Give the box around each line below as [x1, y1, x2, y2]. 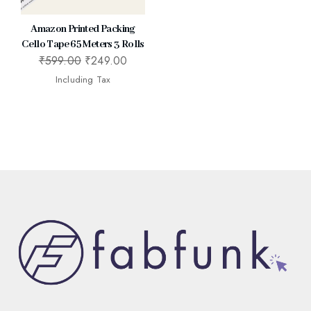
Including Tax [55, 72, 111, 86]
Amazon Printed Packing [31, 22, 135, 35]
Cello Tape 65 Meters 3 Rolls [22, 37, 144, 51]
